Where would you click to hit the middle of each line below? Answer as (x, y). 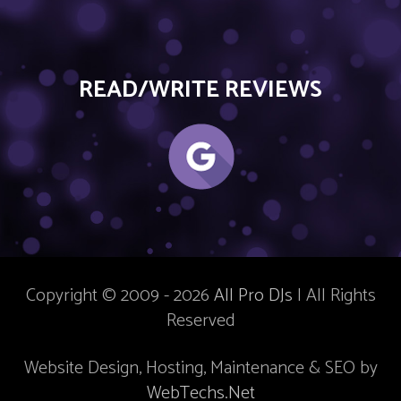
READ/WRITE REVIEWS (200, 90)
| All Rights (334, 295)
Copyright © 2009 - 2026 (119, 295)
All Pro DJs (253, 295)
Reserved (200, 320)
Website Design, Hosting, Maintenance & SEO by (200, 368)
